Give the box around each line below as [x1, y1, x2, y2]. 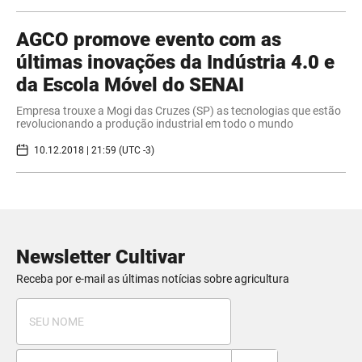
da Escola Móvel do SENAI [16, 74, 244, 97]
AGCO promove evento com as [16, 28, 281, 52]
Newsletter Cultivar [16, 246, 185, 269]
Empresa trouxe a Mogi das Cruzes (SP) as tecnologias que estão [16, 104, 341, 118]
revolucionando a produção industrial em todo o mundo [16, 117, 293, 131]
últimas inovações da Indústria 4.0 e [16, 51, 335, 74]
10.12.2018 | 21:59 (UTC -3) [34, 144, 154, 156]
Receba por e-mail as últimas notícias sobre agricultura [16, 272, 289, 286]
